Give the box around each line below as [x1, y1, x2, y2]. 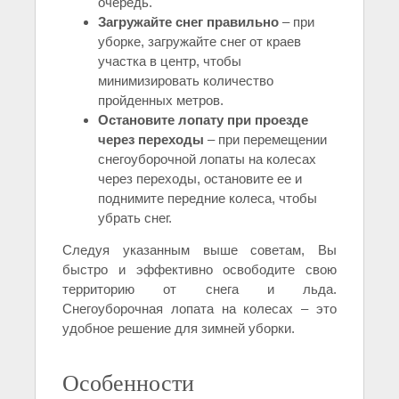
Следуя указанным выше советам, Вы [62, 241, 337, 257]
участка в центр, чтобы [98, 53, 241, 69]
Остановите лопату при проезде [98, 111, 308, 127]
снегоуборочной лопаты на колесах [98, 151, 316, 167]
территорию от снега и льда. [62, 281, 337, 297]
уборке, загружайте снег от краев [98, 33, 301, 49]
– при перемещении [204, 131, 327, 147]
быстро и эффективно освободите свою [62, 261, 337, 277]
